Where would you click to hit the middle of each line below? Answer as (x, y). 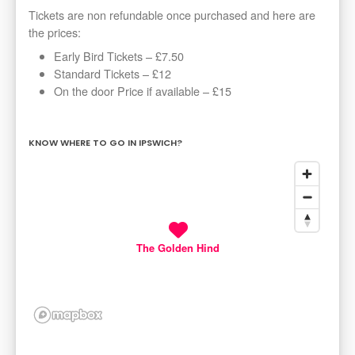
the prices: (55, 32)
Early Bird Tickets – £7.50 (119, 56)
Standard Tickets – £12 (113, 74)
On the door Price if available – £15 (143, 91)
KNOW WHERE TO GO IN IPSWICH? (105, 143)
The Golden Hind (177, 248)
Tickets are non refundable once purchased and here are (172, 15)
